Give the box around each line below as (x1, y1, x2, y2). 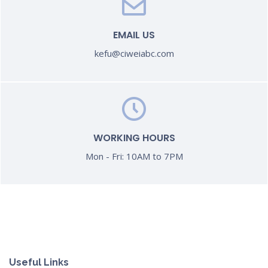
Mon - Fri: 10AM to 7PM (85, 150, 183, 162)
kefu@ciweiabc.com (94, 47, 174, 59)
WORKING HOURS (93, 130, 175, 145)
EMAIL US (113, 28, 155, 42)
